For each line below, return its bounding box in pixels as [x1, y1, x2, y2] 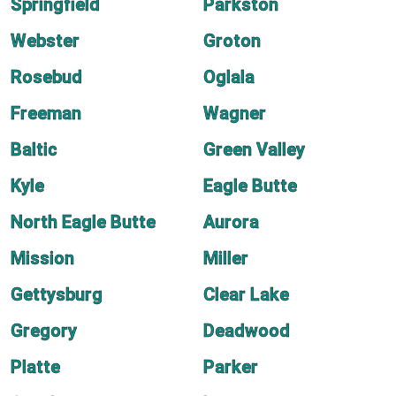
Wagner [203, 103, 266, 124]
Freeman [11, 103, 81, 124]
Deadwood [203, 320, 290, 341]
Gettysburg [11, 284, 103, 305]
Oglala [203, 66, 255, 88]
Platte [11, 356, 60, 377]
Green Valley [203, 139, 305, 160]
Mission [11, 247, 74, 269]
